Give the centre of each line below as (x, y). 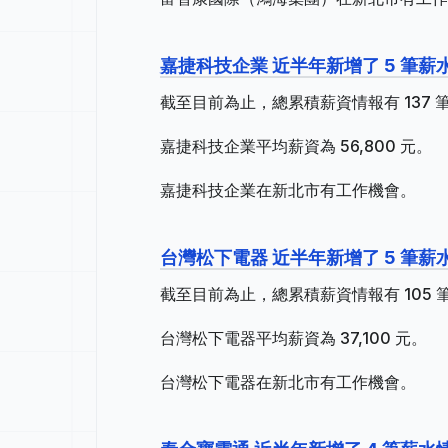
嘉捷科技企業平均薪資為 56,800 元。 (296, 146)
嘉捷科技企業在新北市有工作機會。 (288, 190)
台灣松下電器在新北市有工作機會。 (288, 382)
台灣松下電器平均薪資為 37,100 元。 (293, 338)
